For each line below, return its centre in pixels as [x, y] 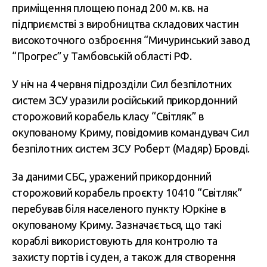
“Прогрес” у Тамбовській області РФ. [102, 56]
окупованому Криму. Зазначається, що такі [117, 225]
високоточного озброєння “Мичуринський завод [131, 40]
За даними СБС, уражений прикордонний [112, 176]
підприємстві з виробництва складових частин [125, 24]
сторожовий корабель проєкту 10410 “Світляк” [127, 193]
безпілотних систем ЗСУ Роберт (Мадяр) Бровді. [131, 148]
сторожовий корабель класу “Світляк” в [108, 116]
